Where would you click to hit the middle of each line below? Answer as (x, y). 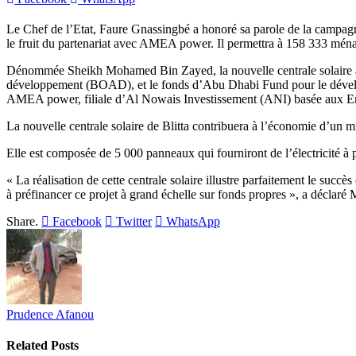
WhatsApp (193, 221)
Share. (22, 221)
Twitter (134, 221)
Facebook (77, 221)
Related (29, 346)
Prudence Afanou (50, 314)
